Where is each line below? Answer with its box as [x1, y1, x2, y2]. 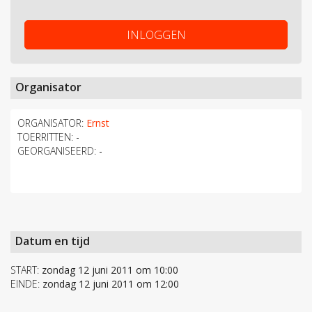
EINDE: [10, 277, 40, 291]
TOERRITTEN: [17, 130, 73, 144]
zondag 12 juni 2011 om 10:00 [39, 263, 178, 277]
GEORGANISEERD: [17, 144, 96, 158]
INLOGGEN [126, 27, 186, 43]
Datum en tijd [15, 233, 90, 249]
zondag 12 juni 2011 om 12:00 [40, 277, 179, 291]
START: [10, 263, 39, 277]
